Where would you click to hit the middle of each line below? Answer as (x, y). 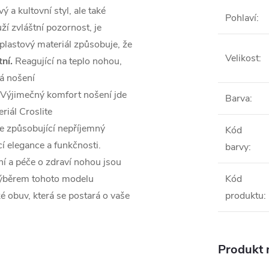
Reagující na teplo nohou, (68, 61)
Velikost (242, 58)
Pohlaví (241, 18)
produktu (244, 196)
